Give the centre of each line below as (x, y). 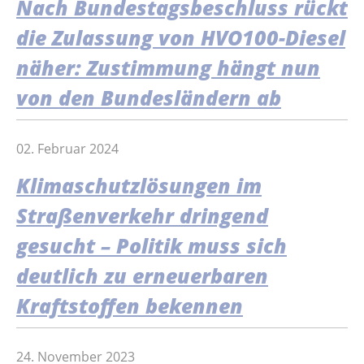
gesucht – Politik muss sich (152, 246)
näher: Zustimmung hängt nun (168, 68)
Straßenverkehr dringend (142, 216)
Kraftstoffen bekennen (130, 306)
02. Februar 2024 (67, 148)
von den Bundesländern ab (149, 98)
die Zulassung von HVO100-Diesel (181, 38)
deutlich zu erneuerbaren (142, 276)
